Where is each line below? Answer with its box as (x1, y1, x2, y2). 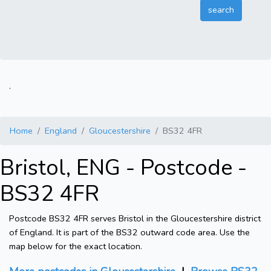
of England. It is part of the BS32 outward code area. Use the (9, 226, 250, 239)
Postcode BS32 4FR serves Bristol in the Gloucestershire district (9, 212, 261, 225)
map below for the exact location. (9, 240, 142, 253)
